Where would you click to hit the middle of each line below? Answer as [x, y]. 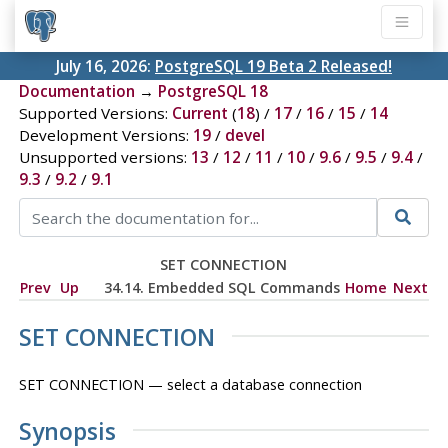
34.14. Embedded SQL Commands [221, 287]
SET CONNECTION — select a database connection [190, 384]
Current [199, 113]
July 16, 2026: [105, 66]
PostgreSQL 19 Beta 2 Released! [273, 66]
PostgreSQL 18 [212, 91]
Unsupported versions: [104, 157]
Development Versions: [105, 135]
